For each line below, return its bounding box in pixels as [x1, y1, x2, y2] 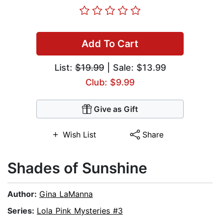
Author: [7, 189, 39, 199]
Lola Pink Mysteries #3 [37, 206, 123, 216]
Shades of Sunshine [7, 159, 147, 177]
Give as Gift [94, 104, 138, 114]
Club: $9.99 [85, 77, 135, 88]
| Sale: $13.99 [104, 62, 166, 73]
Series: [7, 206, 37, 216]
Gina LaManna [39, 189, 93, 199]
